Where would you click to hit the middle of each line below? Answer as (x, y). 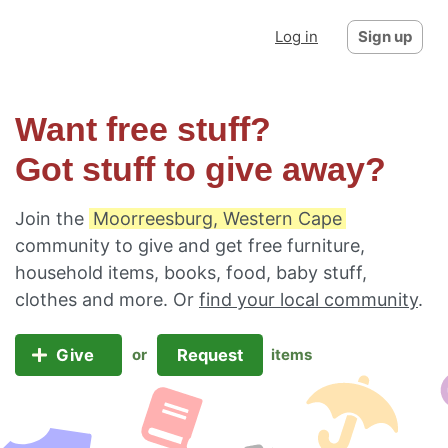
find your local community (308, 299)
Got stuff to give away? (200, 169)
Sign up (385, 36)
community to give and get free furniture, (190, 245)
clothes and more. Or (107, 299)
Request (209, 355)
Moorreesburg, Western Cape (217, 218)
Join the (52, 218)
